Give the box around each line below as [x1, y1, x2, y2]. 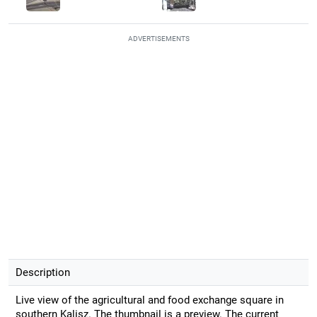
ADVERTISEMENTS [127, 34, 190, 42]
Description [15, 265, 70, 279]
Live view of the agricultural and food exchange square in [15, 293, 284, 306]
